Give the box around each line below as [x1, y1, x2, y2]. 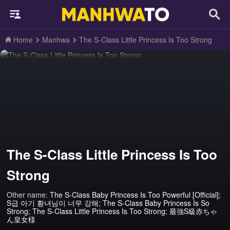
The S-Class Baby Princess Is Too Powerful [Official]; [50, 189, 221, 200]
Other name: [7, 189, 50, 200]
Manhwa [42, 34, 70, 45]
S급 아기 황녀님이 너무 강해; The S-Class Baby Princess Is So [7, 198, 210, 208]
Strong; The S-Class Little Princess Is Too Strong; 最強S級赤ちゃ [7, 206, 218, 217]
